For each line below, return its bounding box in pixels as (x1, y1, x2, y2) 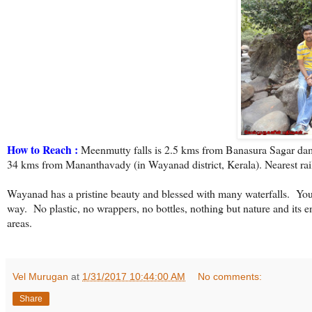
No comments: (198, 271, 263, 283)
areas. (7, 215, 32, 231)
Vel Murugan (13, 271, 68, 283)
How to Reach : (7, 141, 78, 158)
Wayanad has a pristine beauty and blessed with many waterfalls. (7, 186, 290, 201)
